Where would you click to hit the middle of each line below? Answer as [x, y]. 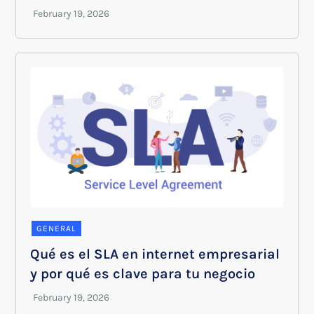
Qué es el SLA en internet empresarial [155, 254]
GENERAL [57, 228]
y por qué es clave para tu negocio [143, 274]
